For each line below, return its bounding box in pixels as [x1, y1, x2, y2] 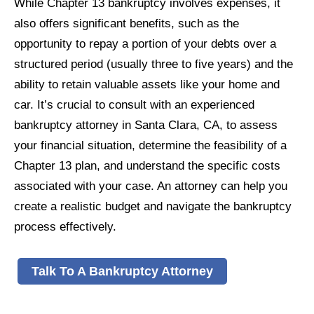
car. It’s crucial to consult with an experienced [14, 97, 254, 112]
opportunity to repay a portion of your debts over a [14, 36, 276, 51]
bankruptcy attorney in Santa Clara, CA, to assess [14, 118, 278, 132]
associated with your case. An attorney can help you [14, 179, 287, 193]
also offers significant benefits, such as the [14, 16, 239, 31]
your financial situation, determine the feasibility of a [14, 138, 287, 153]
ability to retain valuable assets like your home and [14, 77, 280, 92]
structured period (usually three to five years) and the [14, 57, 293, 71]
